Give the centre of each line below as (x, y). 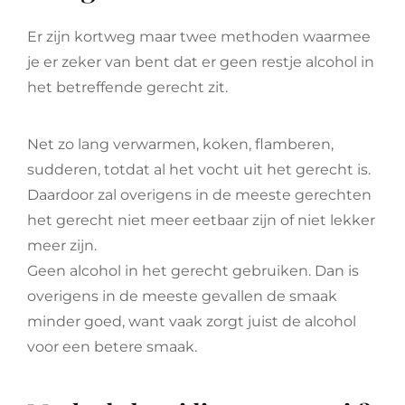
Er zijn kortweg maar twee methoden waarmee (199, 37)
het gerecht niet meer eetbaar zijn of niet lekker (201, 220)
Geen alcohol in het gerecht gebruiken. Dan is (193, 271)
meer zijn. (62, 245)
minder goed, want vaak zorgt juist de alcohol (192, 321)
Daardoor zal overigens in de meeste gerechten (199, 195)
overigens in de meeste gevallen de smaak (182, 296)
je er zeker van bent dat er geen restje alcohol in (201, 62)
